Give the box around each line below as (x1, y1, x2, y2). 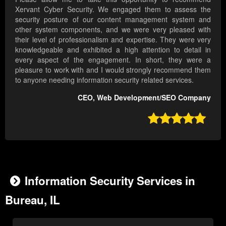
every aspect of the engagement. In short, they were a (15, 54, 211, 65)
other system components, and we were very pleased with (15, 24, 211, 35)
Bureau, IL (5, 192, 60, 208)
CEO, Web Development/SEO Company (78, 92, 211, 103)
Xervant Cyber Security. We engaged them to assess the (15, 4, 211, 15)
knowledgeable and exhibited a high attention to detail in (15, 44, 211, 55)
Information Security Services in (25, 173, 195, 189)
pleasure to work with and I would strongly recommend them (15, 65, 211, 75)
